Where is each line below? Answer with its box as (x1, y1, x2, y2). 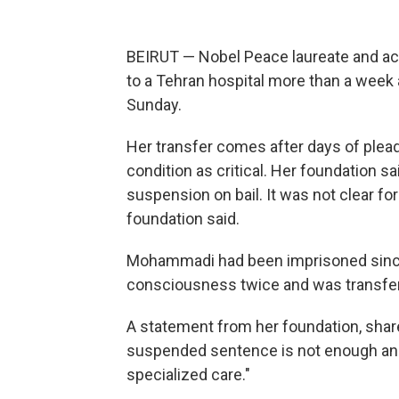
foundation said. (126, 209, 240, 229)
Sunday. (126, 95, 182, 115)
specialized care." (126, 365, 250, 385)
